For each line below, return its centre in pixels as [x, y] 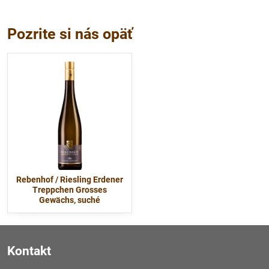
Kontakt [29, 251]
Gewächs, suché [70, 200]
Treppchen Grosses [70, 189]
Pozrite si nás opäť [70, 34]
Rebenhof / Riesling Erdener [70, 179]
